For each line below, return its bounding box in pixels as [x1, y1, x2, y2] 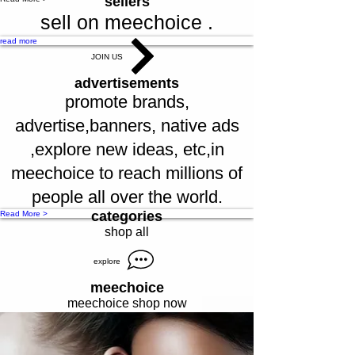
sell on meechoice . [40, 11, 213, 34]
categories [91, 208, 162, 225]
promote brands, [64, 92, 189, 113]
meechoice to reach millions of [11, 163, 242, 184]
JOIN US [91, 52, 123, 61]
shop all [105, 225, 149, 239]
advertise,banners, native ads [14, 116, 239, 136]
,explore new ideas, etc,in [29, 139, 224, 160]
